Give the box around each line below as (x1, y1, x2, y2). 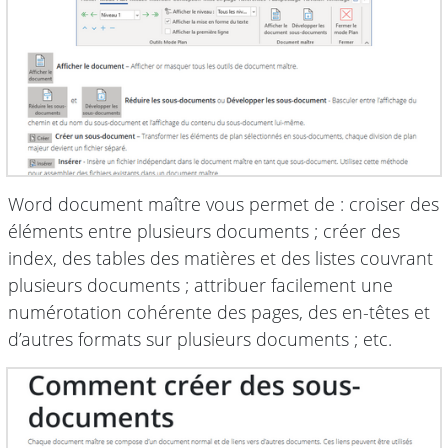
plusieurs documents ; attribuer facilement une (8, 273, 393, 298)
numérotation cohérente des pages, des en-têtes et (8, 300, 430, 325)
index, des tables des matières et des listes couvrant (8, 246, 433, 271)
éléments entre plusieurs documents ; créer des (8, 219, 400, 244)
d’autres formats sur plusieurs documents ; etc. (8, 327, 392, 352)
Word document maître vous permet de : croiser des (8, 192, 439, 217)
